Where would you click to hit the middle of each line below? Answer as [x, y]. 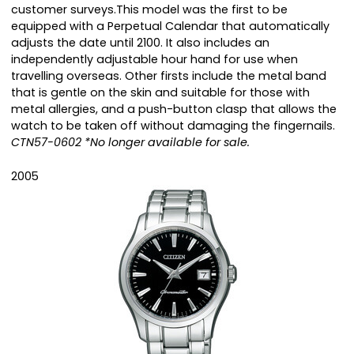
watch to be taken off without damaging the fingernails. [173, 126]
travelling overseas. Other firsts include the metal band [169, 76]
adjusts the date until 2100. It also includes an [140, 43]
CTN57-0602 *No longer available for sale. [130, 143]
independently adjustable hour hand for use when [154, 60]
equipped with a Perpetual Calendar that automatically [170, 26]
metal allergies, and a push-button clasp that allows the [174, 109]
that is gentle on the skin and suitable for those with [160, 93]
